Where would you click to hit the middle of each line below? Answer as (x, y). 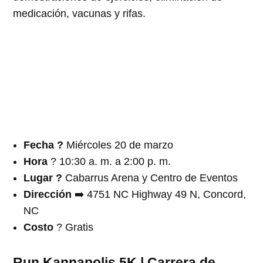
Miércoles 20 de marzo (120, 145)
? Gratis (74, 227)
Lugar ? (45, 178)
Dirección (48, 194)
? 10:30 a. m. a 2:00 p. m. (111, 161)
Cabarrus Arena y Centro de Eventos (152, 178)
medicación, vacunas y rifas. (80, 13)
